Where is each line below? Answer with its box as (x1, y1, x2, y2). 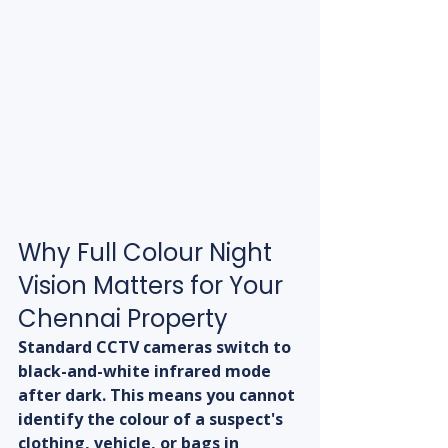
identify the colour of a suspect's (18, 408, 287, 431)
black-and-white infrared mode (18, 360, 275, 383)
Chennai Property (18, 302, 228, 336)
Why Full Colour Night (18, 236, 278, 270)
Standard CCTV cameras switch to (18, 336, 295, 359)
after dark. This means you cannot (18, 384, 299, 407)
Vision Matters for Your (18, 269, 289, 303)
